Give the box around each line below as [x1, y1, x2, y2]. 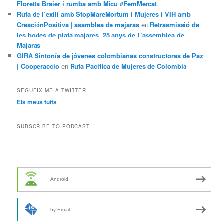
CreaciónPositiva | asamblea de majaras [17, 19, 140, 29]
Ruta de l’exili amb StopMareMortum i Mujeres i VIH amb [17, 9, 191, 19]
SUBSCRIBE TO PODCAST [17, 122, 90, 130]
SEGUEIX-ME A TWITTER [17, 87, 87, 94]
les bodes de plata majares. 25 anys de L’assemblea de [17, 30, 184, 39]
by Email [50, 207, 70, 213]
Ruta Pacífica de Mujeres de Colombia [70, 61, 187, 71]
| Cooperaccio [17, 61, 60, 71]
